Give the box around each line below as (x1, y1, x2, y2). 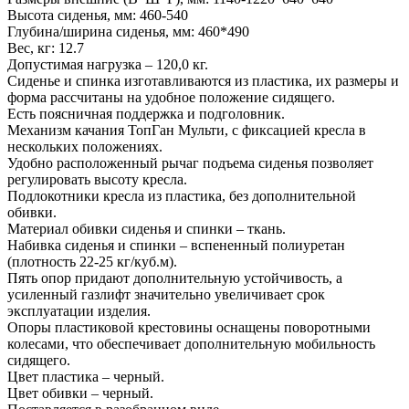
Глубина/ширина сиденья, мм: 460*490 (7, 23, 249, 39)
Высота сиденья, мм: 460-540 (7, 6, 188, 23)
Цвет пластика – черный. (7, 368, 164, 384)
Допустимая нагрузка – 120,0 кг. (7, 56, 208, 72)
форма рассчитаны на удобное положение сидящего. (7, 89, 335, 105)
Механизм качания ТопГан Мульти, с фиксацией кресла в (7, 121, 366, 138)
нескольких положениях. (7, 138, 163, 154)
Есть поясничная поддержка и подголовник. (7, 105, 285, 121)
